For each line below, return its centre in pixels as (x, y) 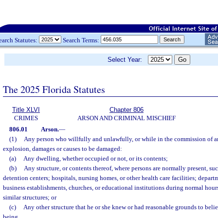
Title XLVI (26, 110)
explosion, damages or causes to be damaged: (63, 149)
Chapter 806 (127, 110)
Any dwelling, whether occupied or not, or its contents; (95, 158)
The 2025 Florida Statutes (54, 89)
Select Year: (128, 60)
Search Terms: (81, 40)
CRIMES (26, 118)
